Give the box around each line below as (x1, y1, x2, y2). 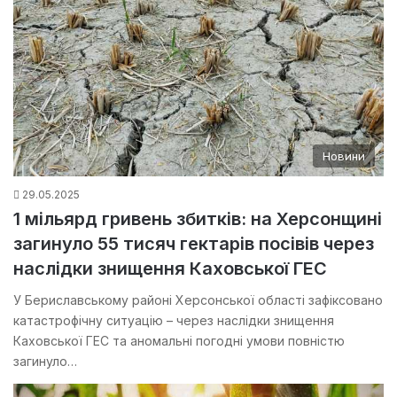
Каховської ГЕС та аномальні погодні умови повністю (13, 332, 345, 348)
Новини (323, 148, 365, 163)
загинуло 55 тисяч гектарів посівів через (13, 232, 374, 254)
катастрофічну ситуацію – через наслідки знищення (13, 312, 334, 328)
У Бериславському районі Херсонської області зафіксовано (13, 292, 383, 307)
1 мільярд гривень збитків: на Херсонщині (13, 207, 382, 230)
